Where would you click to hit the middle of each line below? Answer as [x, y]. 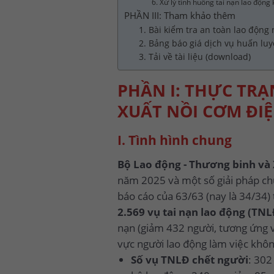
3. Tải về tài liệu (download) [194, 56]
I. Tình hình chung [175, 140]
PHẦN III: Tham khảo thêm [180, 15]
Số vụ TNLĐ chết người [189, 260]
